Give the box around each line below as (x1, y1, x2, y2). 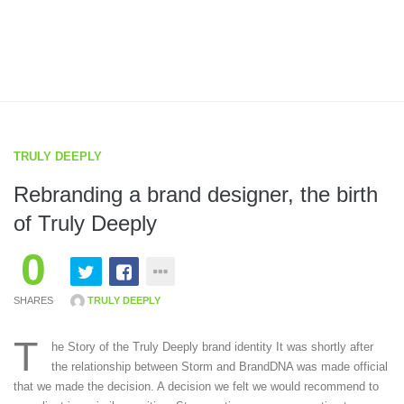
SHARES (14, 295, 53, 306)
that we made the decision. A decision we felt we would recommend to (14, 380, 379, 393)
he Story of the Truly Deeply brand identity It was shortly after (51, 340, 373, 353)
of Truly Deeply (14, 211, 157, 235)
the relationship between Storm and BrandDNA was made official (51, 360, 388, 373)
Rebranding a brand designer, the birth (14, 182, 378, 207)
